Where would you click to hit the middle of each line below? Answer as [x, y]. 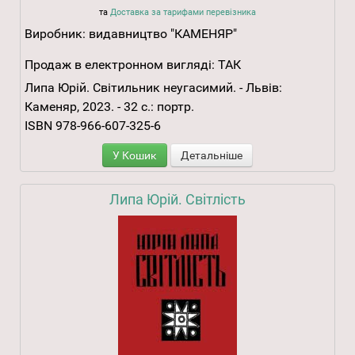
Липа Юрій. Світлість [177, 200]
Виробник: [57, 34]
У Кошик [135, 156]
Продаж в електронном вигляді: [120, 65]
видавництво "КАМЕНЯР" [163, 34]
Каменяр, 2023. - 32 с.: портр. [109, 107]
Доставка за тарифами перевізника [183, 13]
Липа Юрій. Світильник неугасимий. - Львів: [153, 88]
